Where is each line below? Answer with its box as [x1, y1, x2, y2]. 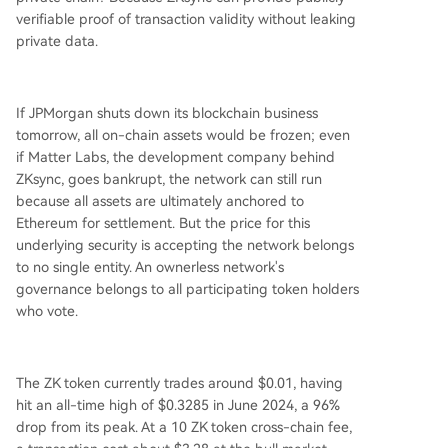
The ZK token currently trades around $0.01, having [16, 374, 343, 391]
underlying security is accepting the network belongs [16, 236, 354, 253]
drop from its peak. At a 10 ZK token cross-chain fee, [16, 418, 352, 435]
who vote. [16, 302, 78, 319]
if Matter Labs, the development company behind [16, 148, 335, 165]
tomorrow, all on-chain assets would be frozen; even [16, 126, 350, 143]
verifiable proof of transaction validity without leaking [16, 10, 356, 27]
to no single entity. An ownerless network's [16, 258, 284, 275]
